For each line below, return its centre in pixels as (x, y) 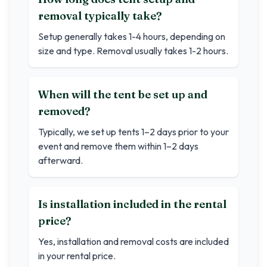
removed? (64, 111)
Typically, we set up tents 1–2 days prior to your (133, 132)
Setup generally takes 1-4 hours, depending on (132, 36)
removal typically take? (100, 16)
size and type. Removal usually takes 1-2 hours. (133, 51)
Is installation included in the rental (132, 204)
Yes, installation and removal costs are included (133, 241)
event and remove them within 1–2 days (118, 146)
